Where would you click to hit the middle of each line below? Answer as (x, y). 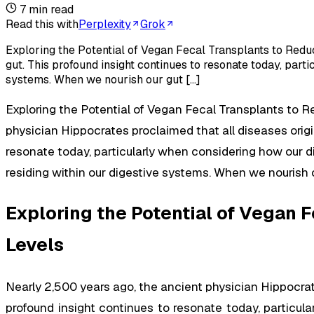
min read (50, 9)
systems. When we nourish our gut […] (103, 79)
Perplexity (105, 24)
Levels (35, 245)
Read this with (42, 24)
